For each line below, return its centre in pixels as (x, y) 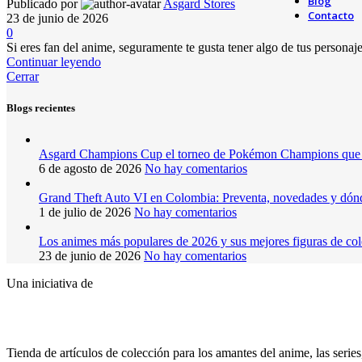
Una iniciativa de (50, 284)
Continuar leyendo (54, 62)
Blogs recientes (41, 108)
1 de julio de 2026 (85, 213)
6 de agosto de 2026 (90, 169)
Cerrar (23, 76)
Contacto (331, 15)
